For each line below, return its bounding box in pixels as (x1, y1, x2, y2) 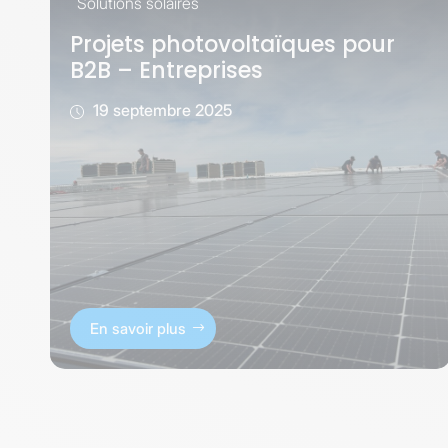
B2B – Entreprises (70, 54, 263, 86)
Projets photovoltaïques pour (70, 28, 395, 60)
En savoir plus (90, 318, 186, 338)
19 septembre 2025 (89, 99, 232, 120)
